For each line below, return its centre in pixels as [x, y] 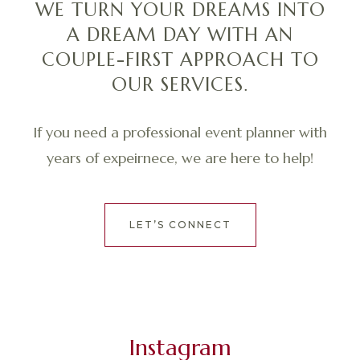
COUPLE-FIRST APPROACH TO [180, 59]
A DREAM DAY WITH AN [180, 34]
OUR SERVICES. [180, 84]
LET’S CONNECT [180, 224]
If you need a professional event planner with [180, 132]
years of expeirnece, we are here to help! [180, 157]
